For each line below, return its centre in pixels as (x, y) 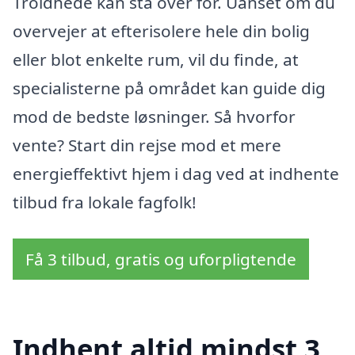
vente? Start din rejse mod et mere (147, 145)
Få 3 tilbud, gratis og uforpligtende (161, 259)
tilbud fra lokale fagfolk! (105, 202)
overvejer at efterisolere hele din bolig (161, 31)
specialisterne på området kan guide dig (169, 88)
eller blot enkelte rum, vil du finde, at (156, 59)
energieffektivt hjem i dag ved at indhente (176, 173)
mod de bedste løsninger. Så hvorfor (154, 116)
